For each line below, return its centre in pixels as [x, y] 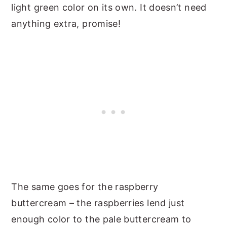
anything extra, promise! [66, 23]
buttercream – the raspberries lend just [98, 203]
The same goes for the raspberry [85, 186]
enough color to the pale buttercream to [101, 219]
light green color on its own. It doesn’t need [109, 7]
